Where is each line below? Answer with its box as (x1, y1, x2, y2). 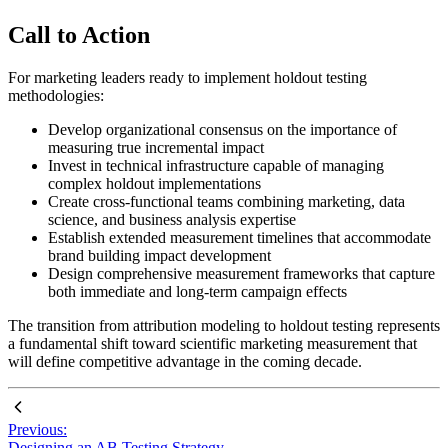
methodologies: (8, 87, 104, 105)
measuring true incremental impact (48, 139, 264, 157)
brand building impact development (48, 247, 271, 265)
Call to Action (8, 22, 150, 49)
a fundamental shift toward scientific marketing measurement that (8, 335, 417, 353)
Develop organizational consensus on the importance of (48, 121, 397, 139)
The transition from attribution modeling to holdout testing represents (8, 317, 440, 335)
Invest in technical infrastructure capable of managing (48, 157, 384, 175)
